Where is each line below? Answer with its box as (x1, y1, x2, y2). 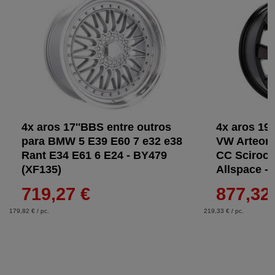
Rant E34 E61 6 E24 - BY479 (21, 149, 167, 161)
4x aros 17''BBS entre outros (21, 121, 171, 133)
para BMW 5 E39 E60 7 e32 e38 (21, 135, 182, 147)
